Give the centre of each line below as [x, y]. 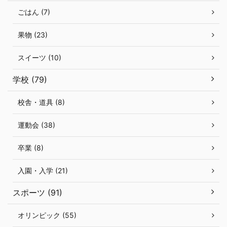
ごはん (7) [34, 12]
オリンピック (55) [47, 215]
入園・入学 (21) [43, 171]
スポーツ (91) [37, 193]
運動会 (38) [36, 125]
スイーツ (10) [40, 58]
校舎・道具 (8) [41, 102]
